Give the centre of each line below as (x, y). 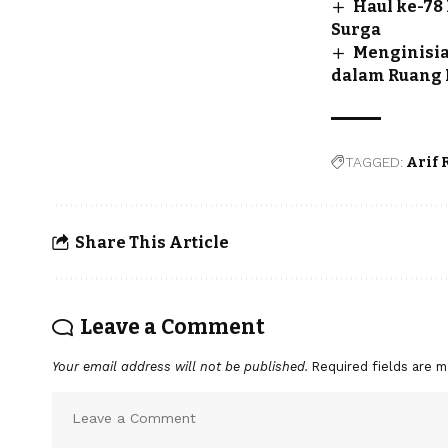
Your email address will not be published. (180, 367)
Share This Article (152, 242)
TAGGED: (374, 162)
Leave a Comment (172, 327)
